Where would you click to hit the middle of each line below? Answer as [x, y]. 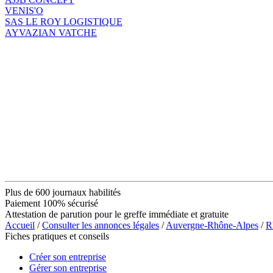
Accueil [20, 225]
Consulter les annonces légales [101, 225]
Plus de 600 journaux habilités [63, 192]
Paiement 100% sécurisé [51, 203]
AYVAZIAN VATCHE [51, 32]
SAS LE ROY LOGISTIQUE [64, 21]
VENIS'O [24, 10]
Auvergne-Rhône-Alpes [212, 225]
